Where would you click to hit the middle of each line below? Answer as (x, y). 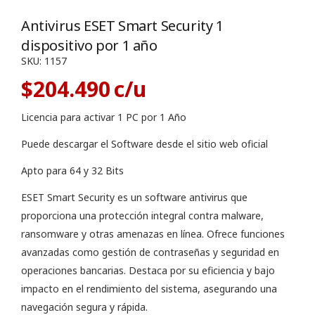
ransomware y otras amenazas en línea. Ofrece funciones (153, 234)
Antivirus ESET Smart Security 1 (122, 25)
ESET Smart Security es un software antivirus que (134, 198)
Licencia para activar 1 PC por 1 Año (104, 117)
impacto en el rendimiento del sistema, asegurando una (149, 289)
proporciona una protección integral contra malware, (142, 216)
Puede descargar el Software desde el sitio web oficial (144, 144)
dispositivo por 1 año (89, 45)
